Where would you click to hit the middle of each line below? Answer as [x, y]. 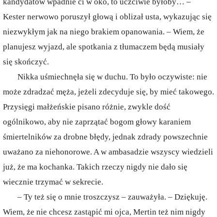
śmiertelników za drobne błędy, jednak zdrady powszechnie [105, 137]
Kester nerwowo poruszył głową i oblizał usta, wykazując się [107, 17]
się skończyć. [26, 62]
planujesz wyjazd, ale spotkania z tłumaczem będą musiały [104, 47]
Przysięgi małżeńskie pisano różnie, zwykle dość [87, 107]
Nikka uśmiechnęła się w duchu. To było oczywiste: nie [112, 77]
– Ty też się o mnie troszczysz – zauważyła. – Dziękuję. [112, 197]
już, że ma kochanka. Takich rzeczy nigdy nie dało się [95, 167]
